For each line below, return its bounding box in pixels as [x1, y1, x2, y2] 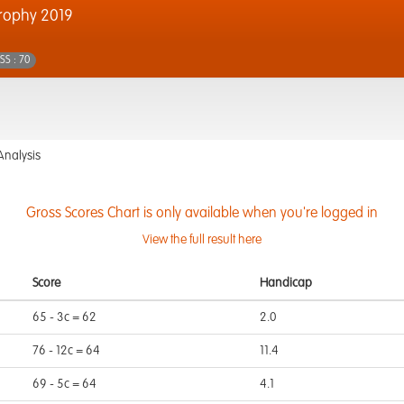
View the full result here [142, 234, 262, 246]
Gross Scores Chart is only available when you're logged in [26, 207, 378, 221]
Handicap [260, 277, 312, 289]
